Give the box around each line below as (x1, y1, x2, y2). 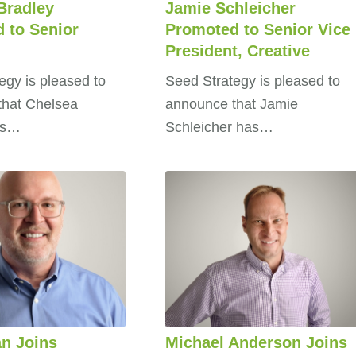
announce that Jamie (164, 95, 298, 112)
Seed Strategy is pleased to (164, 72, 340, 89)
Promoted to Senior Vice (164, 20, 350, 38)
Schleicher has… (164, 118, 273, 135)
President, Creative (164, 41, 310, 60)
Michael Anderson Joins (164, 334, 347, 351)
